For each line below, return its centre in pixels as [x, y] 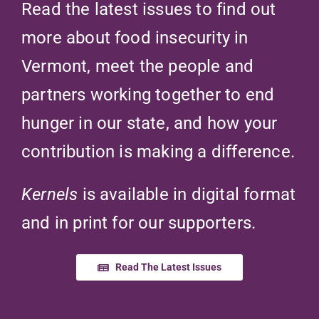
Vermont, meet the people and [137, 66]
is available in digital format [187, 194]
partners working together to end [148, 94]
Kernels [49, 194]
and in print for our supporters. [138, 223]
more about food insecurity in [135, 37]
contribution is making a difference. [158, 151]
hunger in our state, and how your [149, 123]
